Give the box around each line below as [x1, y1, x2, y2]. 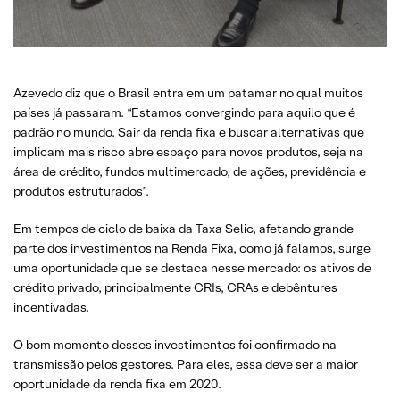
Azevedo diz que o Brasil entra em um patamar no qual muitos [13, 85, 363, 101]
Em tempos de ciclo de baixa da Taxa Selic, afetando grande [13, 221, 354, 237]
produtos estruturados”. [13, 183, 149, 199]
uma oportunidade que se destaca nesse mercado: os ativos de [13, 260, 371, 276]
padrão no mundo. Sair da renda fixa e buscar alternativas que [13, 124, 364, 140]
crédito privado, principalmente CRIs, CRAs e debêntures [13, 279, 337, 296]
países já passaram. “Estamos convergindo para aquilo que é [13, 104, 355, 121]
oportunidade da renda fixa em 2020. [13, 376, 221, 392]
